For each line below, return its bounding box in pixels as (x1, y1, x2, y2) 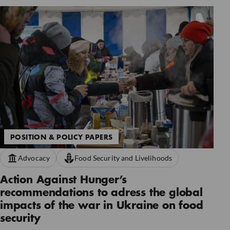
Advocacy (18, 154, 50, 163)
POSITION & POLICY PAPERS (10, 134, 113, 141)
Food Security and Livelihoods (74, 154, 172, 163)
